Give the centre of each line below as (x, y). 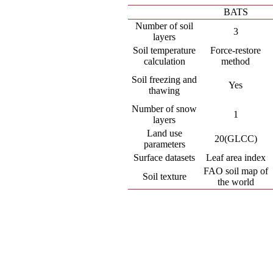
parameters (164, 144)
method (236, 61)
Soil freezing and (165, 80)
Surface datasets (165, 158)
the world (236, 182)
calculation (164, 61)
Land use (164, 133)
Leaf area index (236, 158)
